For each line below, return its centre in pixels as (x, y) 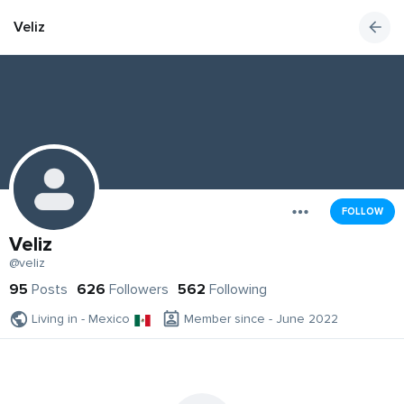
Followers (139, 290)
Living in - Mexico (81, 319)
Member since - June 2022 (261, 319)
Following (238, 290)
